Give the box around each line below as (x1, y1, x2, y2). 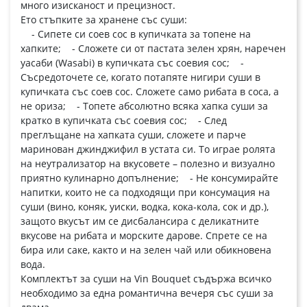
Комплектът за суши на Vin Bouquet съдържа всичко (21, 272, 271, 286)
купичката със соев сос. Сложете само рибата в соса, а (21, 85, 279, 99)
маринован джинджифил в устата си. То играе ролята (21, 143, 275, 156)
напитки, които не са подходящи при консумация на (21, 186, 270, 199)
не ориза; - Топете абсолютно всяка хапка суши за (21, 99, 268, 113)
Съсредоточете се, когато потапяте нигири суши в (21, 71, 260, 84)
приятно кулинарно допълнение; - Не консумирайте (21, 171, 278, 185)
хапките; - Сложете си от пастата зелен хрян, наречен (21, 42, 286, 56)
